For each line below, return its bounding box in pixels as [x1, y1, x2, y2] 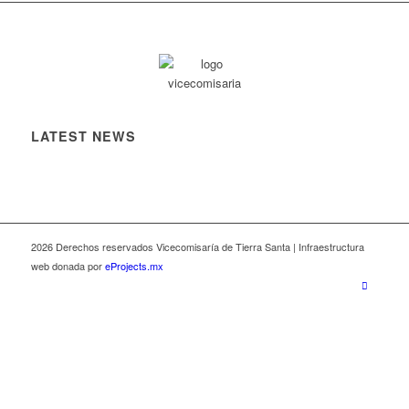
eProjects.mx [104, 258, 163, 274]
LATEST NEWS [30, 127, 136, 146]
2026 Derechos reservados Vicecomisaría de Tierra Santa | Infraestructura [30, 239, 364, 255]
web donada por [30, 258, 105, 274]
